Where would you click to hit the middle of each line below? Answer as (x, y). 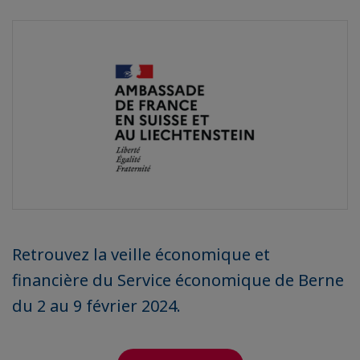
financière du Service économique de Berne (178, 280)
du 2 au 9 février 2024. (96, 306)
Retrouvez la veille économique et (141, 255)
